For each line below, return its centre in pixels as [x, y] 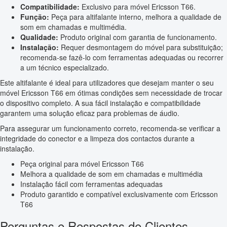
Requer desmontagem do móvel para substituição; [141, 47]
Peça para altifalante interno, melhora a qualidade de [135, 16]
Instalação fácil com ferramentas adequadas [91, 184]
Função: [35, 16]
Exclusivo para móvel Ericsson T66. [138, 6]
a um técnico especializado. [65, 67]
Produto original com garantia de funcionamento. [138, 37]
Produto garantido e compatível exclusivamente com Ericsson [119, 194]
